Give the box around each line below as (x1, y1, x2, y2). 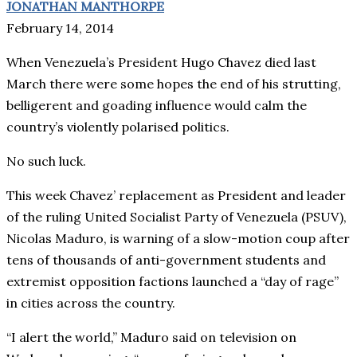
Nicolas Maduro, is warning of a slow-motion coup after (6, 229, 350, 246)
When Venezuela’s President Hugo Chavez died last (6, 53, 316, 70)
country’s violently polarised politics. (6, 118, 229, 135)
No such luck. (6, 152, 86, 169)
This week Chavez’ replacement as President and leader (6, 186, 346, 203)
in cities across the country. (6, 294, 175, 311)
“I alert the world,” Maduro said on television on (6, 328, 296, 345)
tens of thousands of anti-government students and (6, 251, 326, 268)
